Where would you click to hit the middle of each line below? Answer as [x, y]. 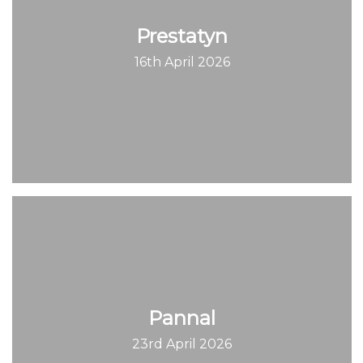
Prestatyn [182, 36]
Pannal [182, 318]
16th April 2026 [182, 62]
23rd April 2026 [182, 344]
